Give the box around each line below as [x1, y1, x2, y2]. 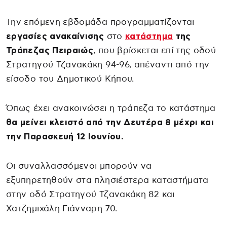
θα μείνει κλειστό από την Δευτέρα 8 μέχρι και [6, 118, 214, 127]
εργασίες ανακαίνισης [6, 31, 104, 41]
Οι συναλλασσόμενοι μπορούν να [6, 161, 152, 170]
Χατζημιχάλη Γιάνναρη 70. [6, 204, 118, 213]
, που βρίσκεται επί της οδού [93, 46, 216, 55]
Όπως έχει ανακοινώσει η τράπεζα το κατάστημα [6, 103, 216, 112]
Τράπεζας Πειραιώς [6, 46, 94, 55]
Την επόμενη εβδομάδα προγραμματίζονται [6, 17, 195, 26]
